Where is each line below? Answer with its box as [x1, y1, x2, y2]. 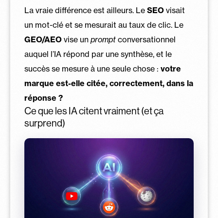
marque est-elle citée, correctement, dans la [24, 78, 193, 88]
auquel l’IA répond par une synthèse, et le [24, 49, 172, 59]
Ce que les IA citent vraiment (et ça [24, 105, 163, 117]
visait [163, 5, 185, 15]
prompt [90, 34, 116, 44]
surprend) [24, 117, 65, 129]
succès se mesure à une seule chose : [24, 63, 161, 73]
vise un [61, 34, 91, 44]
